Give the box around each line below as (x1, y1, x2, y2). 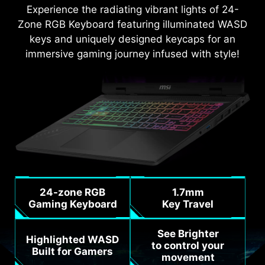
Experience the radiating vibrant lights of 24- (26, 3, 239, 15)
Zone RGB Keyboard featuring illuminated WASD (18, 18, 247, 30)
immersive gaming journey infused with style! (25, 47, 240, 60)
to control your (151, 239, 225, 251)
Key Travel (162, 198, 214, 211)
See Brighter (157, 227, 219, 240)
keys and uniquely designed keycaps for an (30, 33, 235, 45)
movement (161, 251, 215, 263)
